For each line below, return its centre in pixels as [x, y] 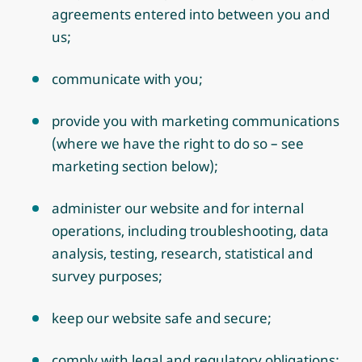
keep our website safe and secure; [162, 318]
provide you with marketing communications [196, 121]
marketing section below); [135, 166]
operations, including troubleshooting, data [190, 231]
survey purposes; [107, 276]
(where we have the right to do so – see [178, 143]
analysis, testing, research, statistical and [182, 253]
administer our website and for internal [178, 208]
